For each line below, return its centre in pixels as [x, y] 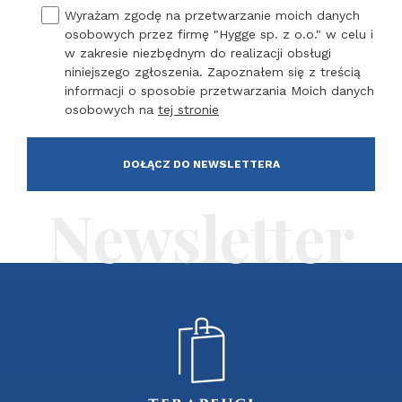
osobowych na [111, 109]
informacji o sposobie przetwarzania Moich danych [219, 91]
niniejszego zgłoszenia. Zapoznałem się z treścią [213, 72]
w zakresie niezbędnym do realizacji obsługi [198, 53]
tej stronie [188, 109]
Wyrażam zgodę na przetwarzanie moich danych [212, 15]
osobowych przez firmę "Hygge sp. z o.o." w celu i [219, 34]
